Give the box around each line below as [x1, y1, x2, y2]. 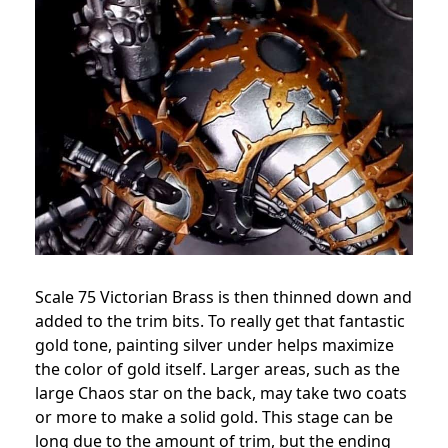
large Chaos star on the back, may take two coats [35, 382, 407, 405]
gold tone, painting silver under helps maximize [35, 334, 394, 357]
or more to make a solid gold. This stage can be [35, 406, 393, 429]
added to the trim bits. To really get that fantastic [35, 310, 405, 333]
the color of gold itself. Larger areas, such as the [35, 358, 400, 381]
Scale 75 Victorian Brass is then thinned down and [35, 286, 412, 309]
